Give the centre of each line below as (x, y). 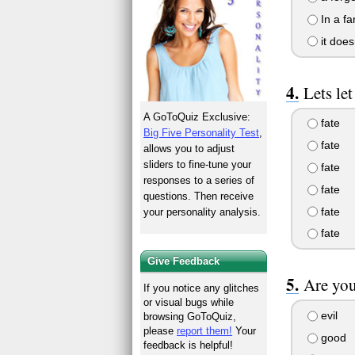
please (160, 331)
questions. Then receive (199, 196)
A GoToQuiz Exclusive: (197, 116)
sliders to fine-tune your (198, 164)
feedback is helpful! (189, 345)
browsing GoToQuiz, (190, 317)
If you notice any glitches (202, 288)
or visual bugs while (189, 303)
